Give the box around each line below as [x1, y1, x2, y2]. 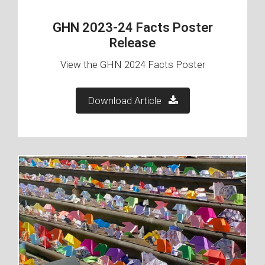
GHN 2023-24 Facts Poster [52, 20, 213, 35]
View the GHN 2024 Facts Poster [60, 59, 205, 71]
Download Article [87, 95, 169, 107]
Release [109, 35, 156, 51]
